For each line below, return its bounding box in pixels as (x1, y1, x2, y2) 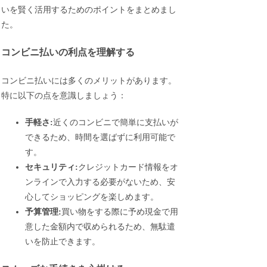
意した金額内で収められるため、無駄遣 (25, 222, 176, 231)
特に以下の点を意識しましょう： (1, 91, 127, 101)
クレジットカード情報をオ (78, 162, 179, 172)
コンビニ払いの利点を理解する (1, 46, 135, 58)
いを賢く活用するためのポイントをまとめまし (1, 5, 177, 14)
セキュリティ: (25, 162, 79, 172)
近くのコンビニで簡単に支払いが (53, 117, 179, 127)
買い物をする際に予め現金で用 (61, 207, 179, 216)
